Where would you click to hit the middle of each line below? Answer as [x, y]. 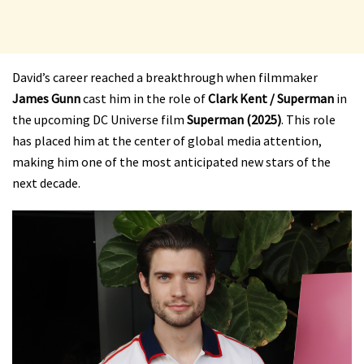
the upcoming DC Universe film [100, 120]
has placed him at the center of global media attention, [167, 141]
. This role [308, 120]
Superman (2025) [234, 120]
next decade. [46, 183]
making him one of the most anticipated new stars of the [171, 162]
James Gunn [46, 99]
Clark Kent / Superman [271, 99]
